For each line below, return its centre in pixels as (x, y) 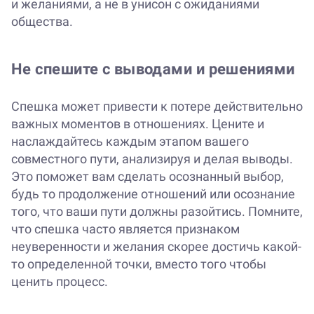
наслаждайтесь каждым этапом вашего (130, 142)
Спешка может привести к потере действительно (157, 107)
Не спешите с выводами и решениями (153, 69)
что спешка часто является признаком (125, 229)
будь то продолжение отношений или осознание (153, 194)
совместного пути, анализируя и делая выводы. (152, 159)
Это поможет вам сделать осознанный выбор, (148, 177)
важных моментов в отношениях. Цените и (138, 124)
